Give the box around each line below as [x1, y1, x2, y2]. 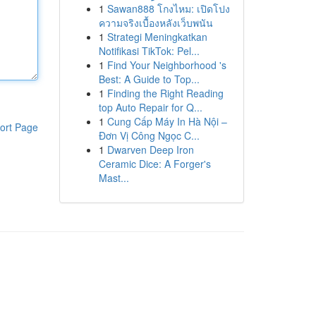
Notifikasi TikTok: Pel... [98, 44, 200, 58]
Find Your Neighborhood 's [107, 58, 226, 72]
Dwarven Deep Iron [107, 142, 194, 157]
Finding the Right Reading [107, 86, 224, 100]
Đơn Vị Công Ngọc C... [98, 128, 200, 142]
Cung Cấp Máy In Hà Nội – [107, 114, 227, 128]
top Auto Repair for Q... [98, 100, 202, 114]
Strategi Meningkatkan [107, 30, 207, 44]
